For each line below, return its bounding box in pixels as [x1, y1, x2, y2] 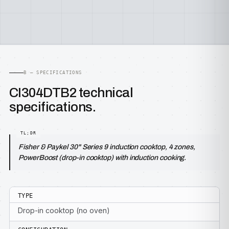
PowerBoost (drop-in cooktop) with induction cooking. [18, 154, 187, 162]
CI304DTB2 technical [9, 85, 133, 100]
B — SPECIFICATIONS [24, 70, 82, 75]
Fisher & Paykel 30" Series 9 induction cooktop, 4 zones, [18, 143, 196, 151]
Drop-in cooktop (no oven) [18, 206, 110, 215]
